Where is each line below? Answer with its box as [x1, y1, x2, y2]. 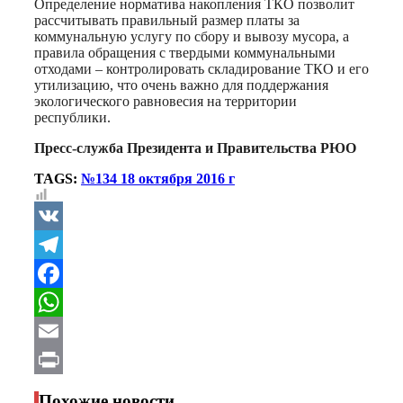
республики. [34, 109, 111, 125]
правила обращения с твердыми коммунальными [34, 44, 336, 60]
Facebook [34, 293, 94, 309]
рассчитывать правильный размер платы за [34, 12, 300, 28]
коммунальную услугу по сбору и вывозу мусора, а [34, 28, 349, 44]
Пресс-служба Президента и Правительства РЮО [34, 139, 356, 156]
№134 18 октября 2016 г [81, 170, 235, 186]
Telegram [34, 264, 92, 281]
